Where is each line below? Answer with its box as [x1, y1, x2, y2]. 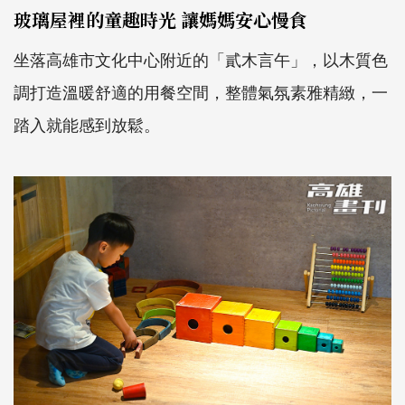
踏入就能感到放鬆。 [14, 112, 160, 137]
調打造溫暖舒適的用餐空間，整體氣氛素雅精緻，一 [14, 80, 388, 104]
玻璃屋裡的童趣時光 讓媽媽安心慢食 [14, 6, 307, 33]
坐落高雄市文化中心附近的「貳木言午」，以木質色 [14, 47, 388, 71]
